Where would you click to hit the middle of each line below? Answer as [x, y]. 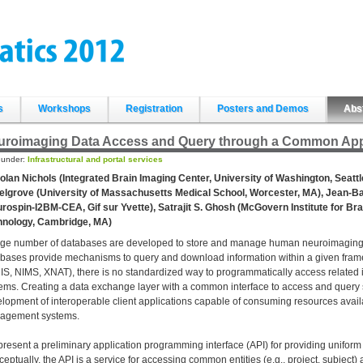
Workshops [64, 109]
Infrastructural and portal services [95, 159]
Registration [154, 109]
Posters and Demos [263, 109]
